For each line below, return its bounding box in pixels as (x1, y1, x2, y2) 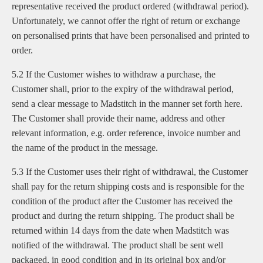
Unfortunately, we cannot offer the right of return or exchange (12, 16, 240, 26)
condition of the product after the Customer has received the (12, 196, 232, 206)
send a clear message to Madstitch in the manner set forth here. (12, 99, 242, 109)
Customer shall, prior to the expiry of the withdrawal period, (12, 84, 234, 94)
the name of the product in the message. (12, 143, 158, 153)
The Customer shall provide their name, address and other (12, 113, 225, 123)
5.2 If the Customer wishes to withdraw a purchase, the (12, 69, 215, 79)
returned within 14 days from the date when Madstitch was (12, 225, 229, 235)
